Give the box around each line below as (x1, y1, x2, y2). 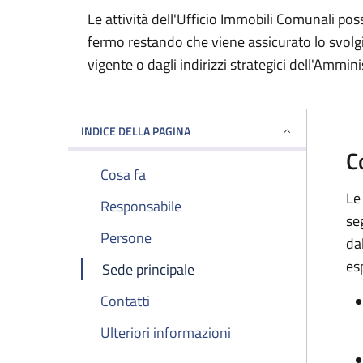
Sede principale (102, 258, 194, 280)
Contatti (100, 290, 150, 312)
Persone (100, 227, 152, 249)
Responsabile (100, 195, 181, 217)
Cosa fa (100, 164, 146, 186)
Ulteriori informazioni (100, 322, 231, 344)
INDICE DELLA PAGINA (81, 122, 190, 139)
